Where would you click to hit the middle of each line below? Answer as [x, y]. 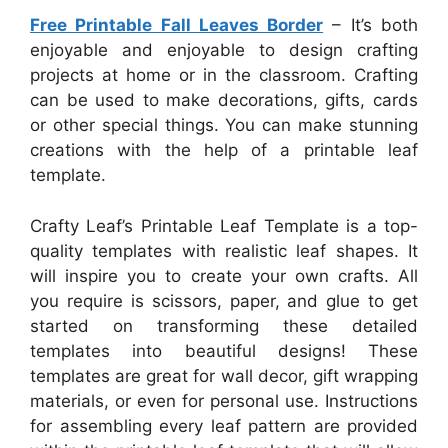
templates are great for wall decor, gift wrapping [224, 375]
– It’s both [371, 25]
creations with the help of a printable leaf [224, 150]
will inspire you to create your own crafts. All [224, 275]
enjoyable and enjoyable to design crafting [224, 50]
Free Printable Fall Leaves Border [177, 25]
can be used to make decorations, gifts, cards [224, 100]
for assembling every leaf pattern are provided [224, 425]
